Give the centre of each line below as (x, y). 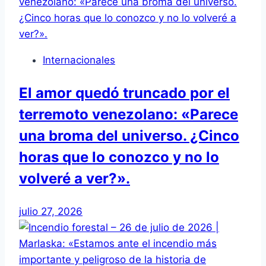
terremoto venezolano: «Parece (129, 114)
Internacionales (79, 60)
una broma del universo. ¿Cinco (129, 135)
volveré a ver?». (75, 178)
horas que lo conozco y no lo (119, 157)
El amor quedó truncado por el (124, 93)
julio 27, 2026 (51, 211)
